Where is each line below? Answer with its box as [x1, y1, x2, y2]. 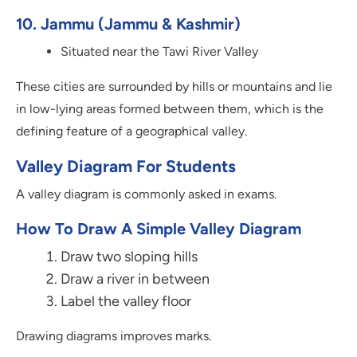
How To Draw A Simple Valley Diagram [16, 219, 301, 239]
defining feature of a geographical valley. [16, 124, 247, 139]
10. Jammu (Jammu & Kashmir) [16, 14, 241, 34]
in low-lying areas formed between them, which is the [16, 101, 324, 117]
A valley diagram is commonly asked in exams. [16, 186, 277, 202]
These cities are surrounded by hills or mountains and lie [16, 79, 332, 95]
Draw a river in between [61, 270, 210, 288]
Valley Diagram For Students [16, 156, 236, 177]
